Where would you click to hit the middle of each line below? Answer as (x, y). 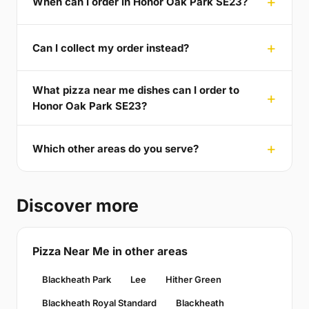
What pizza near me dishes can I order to (136, 90)
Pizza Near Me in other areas (110, 251)
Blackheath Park (77, 280)
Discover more (78, 206)
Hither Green (193, 280)
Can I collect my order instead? (111, 48)
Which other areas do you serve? (116, 148)
